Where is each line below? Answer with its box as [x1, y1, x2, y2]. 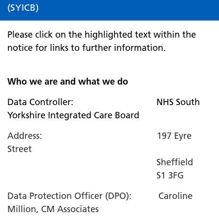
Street [7, 143, 32, 154]
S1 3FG [7, 170, 184, 181]
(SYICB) [7, 2, 39, 13]
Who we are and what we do [7, 76, 128, 87]
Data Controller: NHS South [7, 96, 200, 108]
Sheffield [156, 156, 193, 168]
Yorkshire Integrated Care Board [7, 109, 139, 121]
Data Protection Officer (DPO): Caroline [7, 190, 193, 201]
